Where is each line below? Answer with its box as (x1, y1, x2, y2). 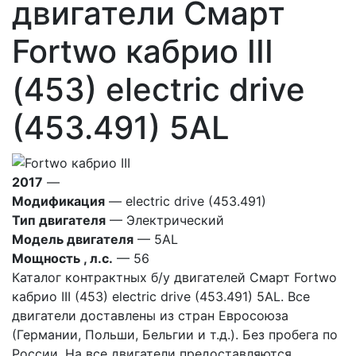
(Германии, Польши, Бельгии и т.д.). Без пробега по (12, 327, 338, 342)
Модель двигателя (12, 231, 133, 247)
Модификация (12, 193, 105, 209)
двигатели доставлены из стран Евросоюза (12, 308, 288, 323)
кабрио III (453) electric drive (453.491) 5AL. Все (12, 288, 310, 304)
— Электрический (106, 212, 224, 228)
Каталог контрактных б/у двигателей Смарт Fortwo (12, 269, 337, 285)
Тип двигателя (12, 212, 106, 228)
